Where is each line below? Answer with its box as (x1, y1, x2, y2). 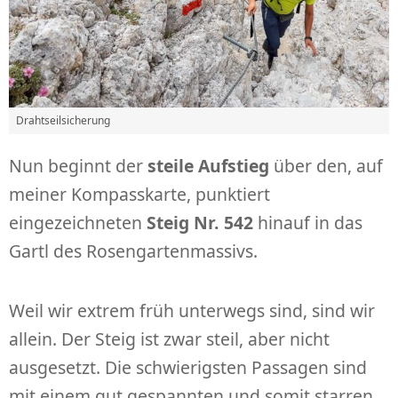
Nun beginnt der (9, 154, 147, 179)
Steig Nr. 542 (147, 211, 253, 235)
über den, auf (269, 154, 383, 179)
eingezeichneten (9, 211, 147, 235)
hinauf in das (253, 211, 362, 235)
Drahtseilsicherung (16, 113, 110, 129)
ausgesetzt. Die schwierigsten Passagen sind (9, 355, 367, 380)
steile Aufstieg (147, 154, 269, 179)
